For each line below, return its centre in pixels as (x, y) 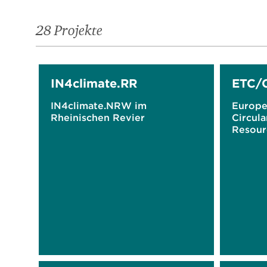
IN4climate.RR (94, 83)
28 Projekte (69, 31)
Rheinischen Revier (98, 117)
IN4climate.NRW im (99, 105)
